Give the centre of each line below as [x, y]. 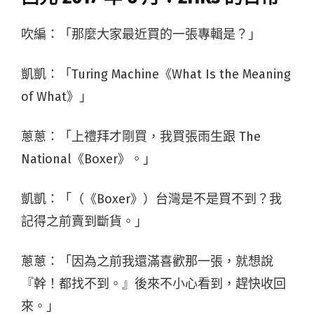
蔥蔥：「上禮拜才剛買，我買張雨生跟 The [141, 136]
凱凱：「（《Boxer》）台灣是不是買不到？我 [151, 199]
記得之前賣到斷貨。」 [84, 221]
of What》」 [56, 96]
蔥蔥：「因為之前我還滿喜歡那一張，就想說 [147, 261]
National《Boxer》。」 [88, 159]
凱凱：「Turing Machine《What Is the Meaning [156, 74]
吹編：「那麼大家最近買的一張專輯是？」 [141, 34]
